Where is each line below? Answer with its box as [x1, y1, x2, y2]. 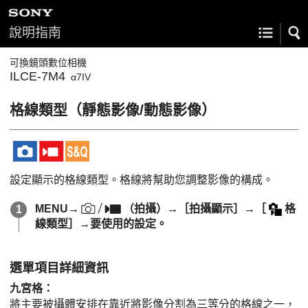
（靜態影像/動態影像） [67, 102, 216, 118]
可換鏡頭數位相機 [10, 57, 87, 68]
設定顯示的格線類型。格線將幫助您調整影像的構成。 [10, 174, 274, 186]
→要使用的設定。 [79, 218, 167, 230]
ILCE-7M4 [10, 69, 65, 83]
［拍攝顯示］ [178, 203, 245, 214]
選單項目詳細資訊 [10, 261, 109, 275]
